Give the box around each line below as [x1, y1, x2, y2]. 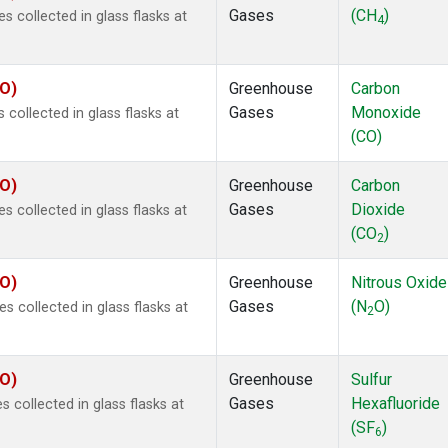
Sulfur [351, 370, 392, 390]
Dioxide [351, 200, 405, 220]
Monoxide [351, 103, 421, 123]
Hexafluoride [351, 394, 440, 414]
